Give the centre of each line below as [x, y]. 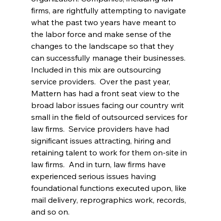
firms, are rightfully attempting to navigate [109, 10]
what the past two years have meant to [104, 22]
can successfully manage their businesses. [109, 57]
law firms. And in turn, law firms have [99, 164]
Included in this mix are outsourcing [97, 69]
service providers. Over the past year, [101, 81]
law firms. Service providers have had [101, 129]
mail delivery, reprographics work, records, [109, 200]
